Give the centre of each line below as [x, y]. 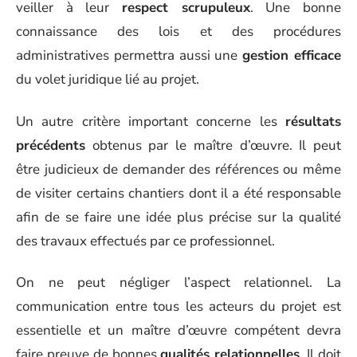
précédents [51, 145]
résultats [313, 121]
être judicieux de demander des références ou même [178, 169]
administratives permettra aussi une [129, 55]
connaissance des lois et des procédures [178, 31]
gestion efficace [292, 55]
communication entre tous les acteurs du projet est [178, 306]
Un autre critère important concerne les [151, 121]
